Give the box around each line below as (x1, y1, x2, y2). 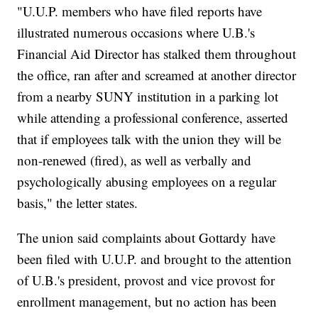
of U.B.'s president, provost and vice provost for (17, 271, 275, 290)
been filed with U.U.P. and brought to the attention (17, 250, 292, 268)
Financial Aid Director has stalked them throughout (17, 45, 297, 63)
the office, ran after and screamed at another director (17, 66, 297, 84)
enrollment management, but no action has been (17, 292, 278, 311)
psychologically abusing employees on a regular (17, 172, 277, 191)
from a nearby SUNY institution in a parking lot (17, 87, 279, 106)
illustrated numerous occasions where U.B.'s (17, 23, 256, 42)
